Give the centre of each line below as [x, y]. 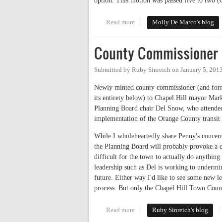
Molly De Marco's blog [183, 22]
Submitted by [113, 70]
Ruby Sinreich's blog [180, 210]
